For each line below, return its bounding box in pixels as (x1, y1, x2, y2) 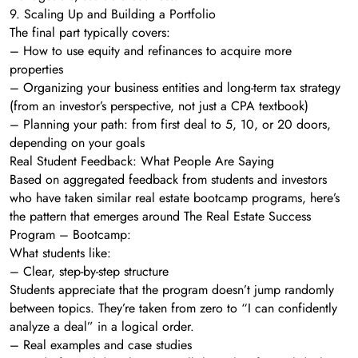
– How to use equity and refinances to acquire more (10, 41, 292, 60)
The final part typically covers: (10, 22, 170, 42)
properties (10, 59, 63, 78)
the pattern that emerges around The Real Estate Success (10, 206, 311, 225)
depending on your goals (10, 133, 145, 152)
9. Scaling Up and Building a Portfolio (10, 4, 216, 23)
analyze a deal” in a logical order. (10, 316, 194, 336)
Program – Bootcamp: (10, 225, 131, 244)
